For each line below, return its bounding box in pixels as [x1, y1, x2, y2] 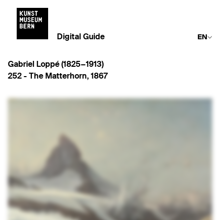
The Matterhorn [29, 73, 87, 81]
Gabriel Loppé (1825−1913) [8, 61, 104, 69]
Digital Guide [57, 33, 105, 41]
